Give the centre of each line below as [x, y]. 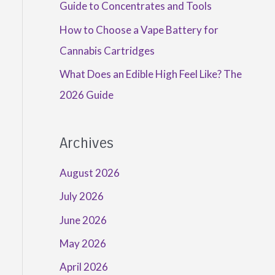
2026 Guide [86, 95]
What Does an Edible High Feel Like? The [150, 74]
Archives [86, 143]
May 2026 [83, 243]
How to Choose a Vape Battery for [139, 29]
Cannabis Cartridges [107, 50]
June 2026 [83, 220]
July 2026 [81, 196]
